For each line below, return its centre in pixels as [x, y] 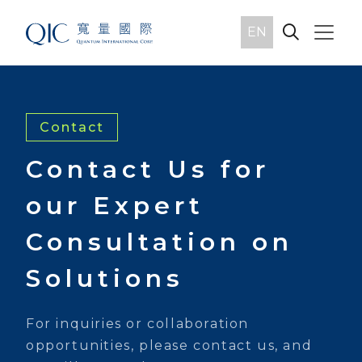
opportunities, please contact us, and [169, 345]
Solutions [105, 278]
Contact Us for [148, 169]
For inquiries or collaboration [138, 324]
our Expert [115, 206]
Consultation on [160, 242]
